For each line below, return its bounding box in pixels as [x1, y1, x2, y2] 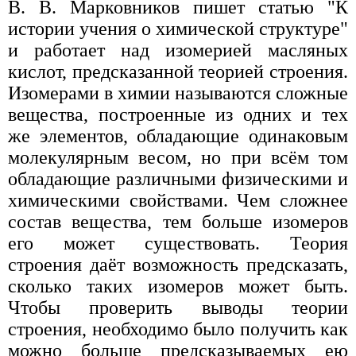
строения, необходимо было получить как [8, 319, 348, 340]
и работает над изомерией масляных [8, 40, 348, 61]
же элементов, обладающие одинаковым [8, 126, 348, 147]
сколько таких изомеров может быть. [8, 276, 348, 297]
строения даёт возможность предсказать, [8, 254, 348, 276]
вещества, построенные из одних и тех [8, 104, 348, 126]
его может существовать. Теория [8, 233, 348, 254]
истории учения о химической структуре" [8, 18, 348, 40]
